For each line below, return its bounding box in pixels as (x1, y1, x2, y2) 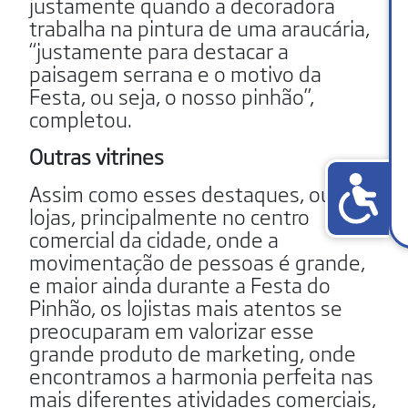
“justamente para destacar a (29, 34, 289, 66)
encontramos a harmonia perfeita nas (29, 359, 373, 391)
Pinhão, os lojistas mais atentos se (29, 291, 342, 322)
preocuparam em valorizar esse (29, 313, 314, 345)
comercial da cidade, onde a (29, 222, 279, 254)
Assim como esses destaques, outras (29, 177, 369, 209)
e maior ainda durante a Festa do (29, 268, 331, 300)
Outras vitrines (29, 139, 164, 171)
